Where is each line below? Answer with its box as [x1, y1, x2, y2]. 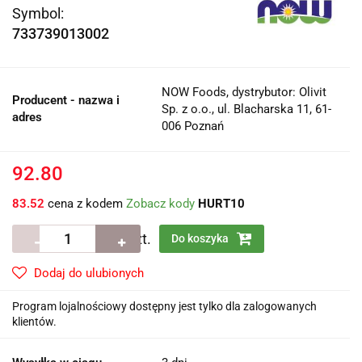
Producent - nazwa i [12, 93, 120, 108]
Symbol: [12, 5, 64, 23]
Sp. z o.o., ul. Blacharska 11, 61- [162, 102, 331, 117]
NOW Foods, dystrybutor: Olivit [162, 85, 326, 100]
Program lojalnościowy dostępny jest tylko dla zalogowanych [12, 300, 317, 314]
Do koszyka [171, 232, 231, 246]
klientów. [12, 315, 57, 329]
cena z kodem [44, 196, 126, 212]
